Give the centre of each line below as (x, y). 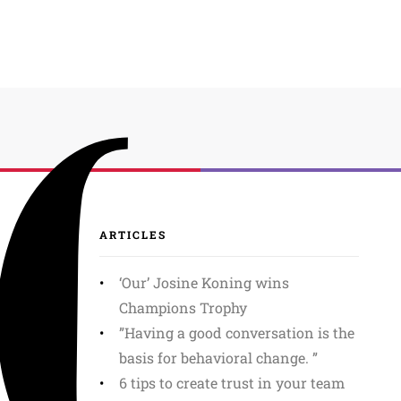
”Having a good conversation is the (237, 333)
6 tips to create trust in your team (232, 383)
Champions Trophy (183, 308)
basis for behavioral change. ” (218, 358)
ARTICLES (133, 235)
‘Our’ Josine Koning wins (204, 283)
